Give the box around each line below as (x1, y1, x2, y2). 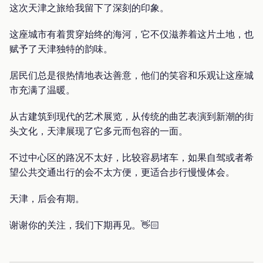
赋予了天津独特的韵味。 (9, 42, 113, 56)
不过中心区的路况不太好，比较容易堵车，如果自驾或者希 (9, 151, 254, 164)
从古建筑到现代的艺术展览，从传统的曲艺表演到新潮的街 (9, 110, 254, 123)
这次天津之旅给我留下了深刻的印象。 (9, 1, 169, 15)
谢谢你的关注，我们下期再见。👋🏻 (9, 218, 160, 232)
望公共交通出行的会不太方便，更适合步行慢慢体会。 (9, 166, 235, 179)
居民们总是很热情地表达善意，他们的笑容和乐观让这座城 (9, 69, 254, 82)
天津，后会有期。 (9, 192, 85, 205)
